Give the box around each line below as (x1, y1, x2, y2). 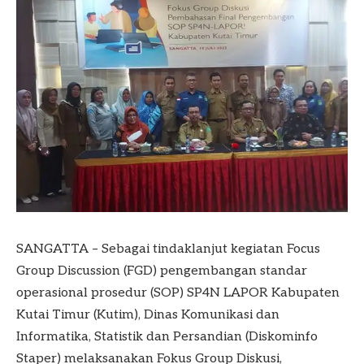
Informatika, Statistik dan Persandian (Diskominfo (16, 328, 318, 344)
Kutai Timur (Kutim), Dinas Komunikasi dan (16, 306, 279, 323)
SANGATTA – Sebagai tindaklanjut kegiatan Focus (16, 240, 320, 257)
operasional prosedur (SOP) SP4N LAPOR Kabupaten (16, 284, 340, 301)
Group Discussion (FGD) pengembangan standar (16, 262, 307, 279)
